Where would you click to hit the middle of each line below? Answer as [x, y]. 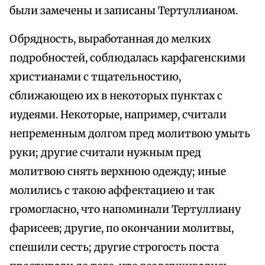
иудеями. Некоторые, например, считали [118, 115]
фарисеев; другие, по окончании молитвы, [122, 229]
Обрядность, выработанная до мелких [110, 39]
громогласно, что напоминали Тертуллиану [125, 210]
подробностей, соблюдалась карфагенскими [127, 58]
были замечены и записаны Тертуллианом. [124, 11]
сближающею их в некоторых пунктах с [116, 96]
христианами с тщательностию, [95, 77]
